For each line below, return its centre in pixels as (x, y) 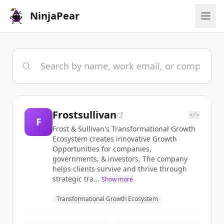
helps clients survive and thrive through (120, 169)
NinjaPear (55, 16)
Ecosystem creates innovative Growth (115, 139)
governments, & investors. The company (120, 159)
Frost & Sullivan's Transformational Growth (124, 129)
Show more (117, 179)
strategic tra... (76, 179)
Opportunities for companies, (102, 149)
